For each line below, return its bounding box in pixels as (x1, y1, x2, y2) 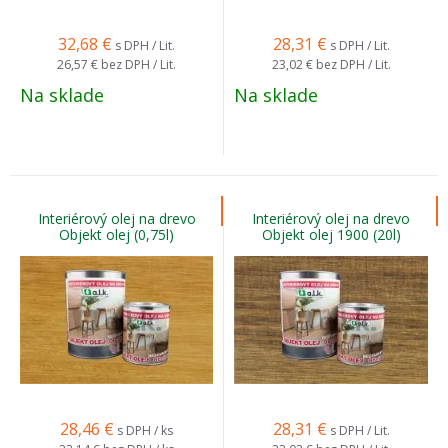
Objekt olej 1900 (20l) (261, 225, 401, 244)
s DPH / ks (117, 422, 173, 439)
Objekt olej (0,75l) (59, 225, 174, 244)
